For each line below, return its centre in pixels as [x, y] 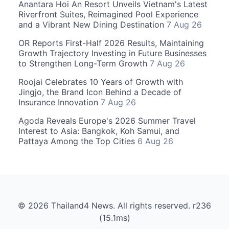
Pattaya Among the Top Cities [78, 141]
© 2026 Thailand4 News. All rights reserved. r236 [114, 205]
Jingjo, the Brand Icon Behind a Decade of [100, 92]
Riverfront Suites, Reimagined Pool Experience [108, 14]
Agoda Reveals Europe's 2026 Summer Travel [107, 121]
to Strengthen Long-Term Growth [84, 63]
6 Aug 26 [155, 141]
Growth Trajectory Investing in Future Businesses [112, 53]
